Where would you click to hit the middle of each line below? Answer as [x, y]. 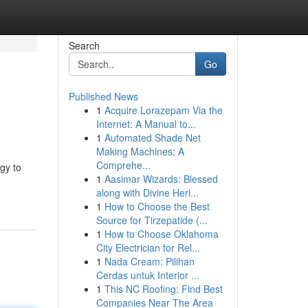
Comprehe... [123, 165]
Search [84, 45]
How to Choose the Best [157, 206]
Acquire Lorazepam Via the [163, 110]
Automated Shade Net [152, 137]
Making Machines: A [140, 151]
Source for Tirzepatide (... [152, 220]
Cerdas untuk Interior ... [147, 275]
